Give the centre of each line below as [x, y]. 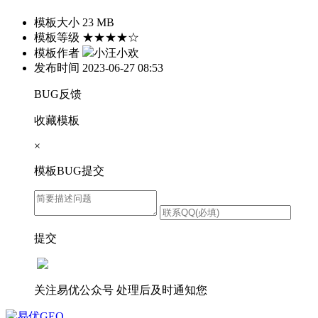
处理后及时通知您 [162, 290]
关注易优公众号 [74, 290]
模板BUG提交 [69, 171]
